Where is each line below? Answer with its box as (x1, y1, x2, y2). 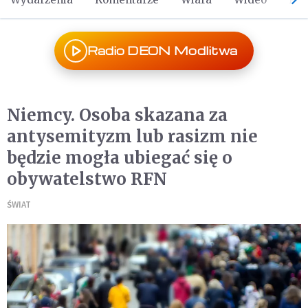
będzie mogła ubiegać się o (7, 147, 232, 168)
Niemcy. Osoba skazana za (7, 104, 228, 126)
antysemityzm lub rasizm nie (7, 126, 258, 147)
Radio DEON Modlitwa (87, 43, 238, 58)
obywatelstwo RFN (7, 168, 167, 190)
